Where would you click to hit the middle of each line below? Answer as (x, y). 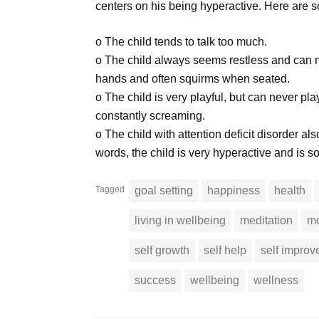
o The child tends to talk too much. (182, 42)
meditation (267, 221)
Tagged (110, 190)
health (290, 191)
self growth (162, 251)
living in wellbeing (181, 221)
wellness (276, 281)
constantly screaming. (151, 116)
